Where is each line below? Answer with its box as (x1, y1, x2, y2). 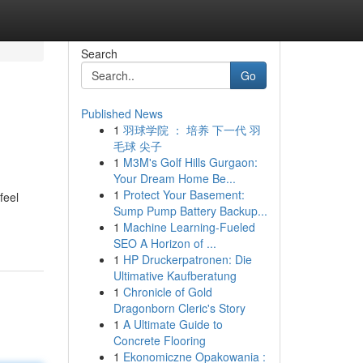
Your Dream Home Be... (113, 170, 236, 186)
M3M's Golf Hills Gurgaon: (122, 154, 258, 170)
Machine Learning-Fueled (122, 219, 255, 235)
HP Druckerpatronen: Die (122, 251, 252, 267)
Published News (80, 105, 163, 122)
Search (80, 45, 117, 62)
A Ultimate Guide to (122, 316, 223, 332)
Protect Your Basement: (122, 186, 245, 203)
